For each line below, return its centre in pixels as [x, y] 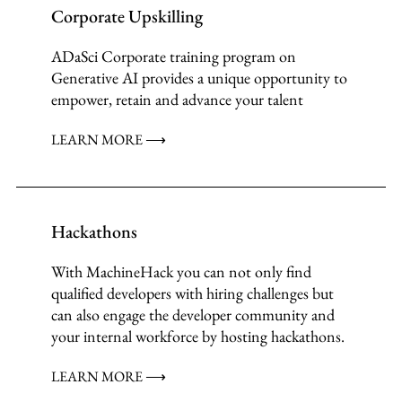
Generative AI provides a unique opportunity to [200, 78]
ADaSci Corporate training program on [174, 57]
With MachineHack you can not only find [182, 272]
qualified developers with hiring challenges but [193, 293]
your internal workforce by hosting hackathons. [198, 336]
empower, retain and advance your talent [178, 100]
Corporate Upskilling [127, 17]
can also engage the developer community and [193, 315]
